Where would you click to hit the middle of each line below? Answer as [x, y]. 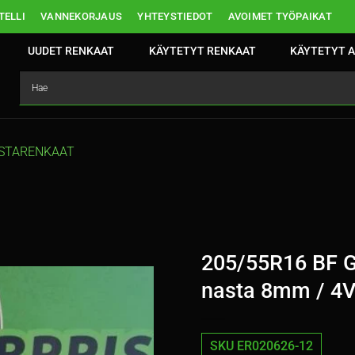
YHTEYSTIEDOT [175, 16]
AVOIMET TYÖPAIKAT [280, 16]
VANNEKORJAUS [82, 16]
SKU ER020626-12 [261, 345]
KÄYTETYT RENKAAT [202, 51]
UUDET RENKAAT [71, 51]
